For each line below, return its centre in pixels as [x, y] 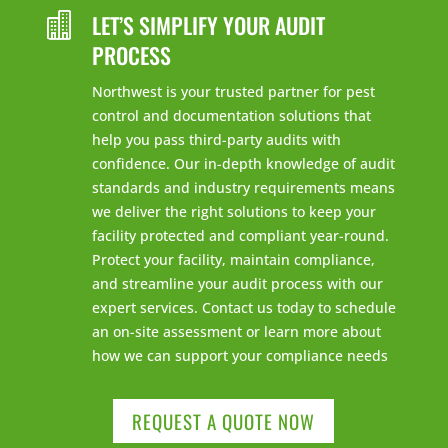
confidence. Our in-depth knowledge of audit [243, 164]
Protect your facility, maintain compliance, [233, 260]
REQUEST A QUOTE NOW [224, 420]
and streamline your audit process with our [237, 284]
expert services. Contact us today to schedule [243, 308]
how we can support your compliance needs [239, 356]
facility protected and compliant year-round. [240, 236]
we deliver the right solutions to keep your [233, 212]
